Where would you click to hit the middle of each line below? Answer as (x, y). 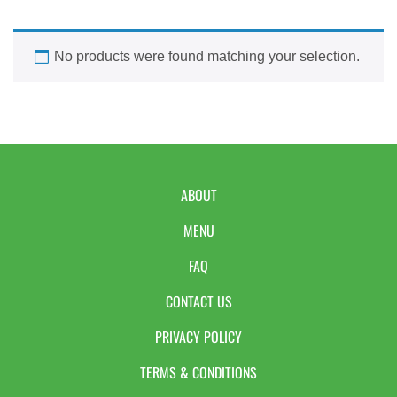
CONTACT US (198, 301)
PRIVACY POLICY (198, 337)
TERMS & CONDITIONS (198, 372)
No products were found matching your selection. (207, 56)
